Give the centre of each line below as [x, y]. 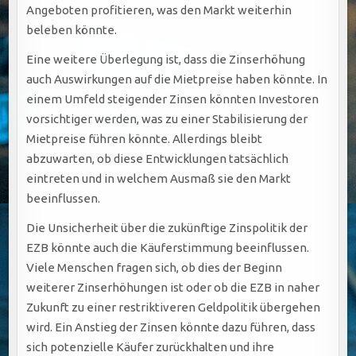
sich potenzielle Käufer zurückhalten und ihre [151, 346]
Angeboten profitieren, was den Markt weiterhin [159, 10]
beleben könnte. [72, 29]
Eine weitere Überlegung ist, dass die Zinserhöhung [166, 59]
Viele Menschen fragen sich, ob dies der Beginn [155, 267]
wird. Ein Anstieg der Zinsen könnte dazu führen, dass [171, 327]
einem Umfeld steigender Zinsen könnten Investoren [173, 99]
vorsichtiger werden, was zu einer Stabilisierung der [167, 118]
